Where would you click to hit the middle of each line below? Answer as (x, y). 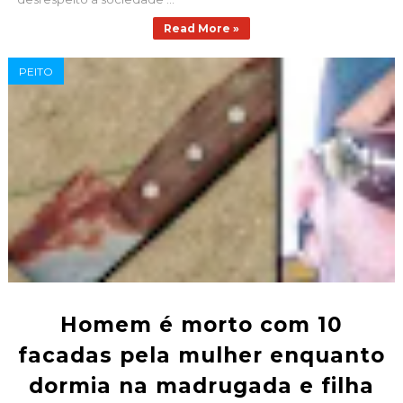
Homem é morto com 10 (201, 325)
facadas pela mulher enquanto (201, 356)
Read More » (201, 29)
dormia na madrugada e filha (201, 386)
